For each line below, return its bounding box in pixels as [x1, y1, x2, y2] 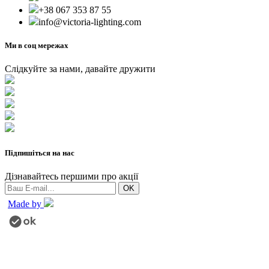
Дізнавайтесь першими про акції [5, 171, 138, 181]
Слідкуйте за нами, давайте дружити [5, 64, 156, 74]
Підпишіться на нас [5, 148, 74, 157]
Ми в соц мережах [5, 41, 68, 50]
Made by [8, 198, 44, 209]
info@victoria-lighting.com [38, 17, 141, 27]
